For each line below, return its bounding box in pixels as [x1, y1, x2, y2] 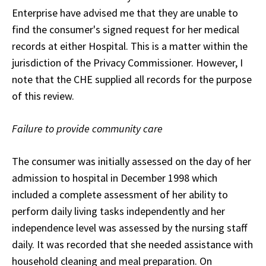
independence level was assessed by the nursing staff [12, 220, 247, 235]
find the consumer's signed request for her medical [12, 22, 239, 36]
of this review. [12, 88, 74, 103]
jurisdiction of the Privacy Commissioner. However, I [12, 55, 243, 69]
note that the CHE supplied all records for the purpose [12, 72, 252, 86]
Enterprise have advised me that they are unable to [12, 5, 238, 20]
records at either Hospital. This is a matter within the [12, 39, 248, 53]
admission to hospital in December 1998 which [12, 170, 217, 185]
